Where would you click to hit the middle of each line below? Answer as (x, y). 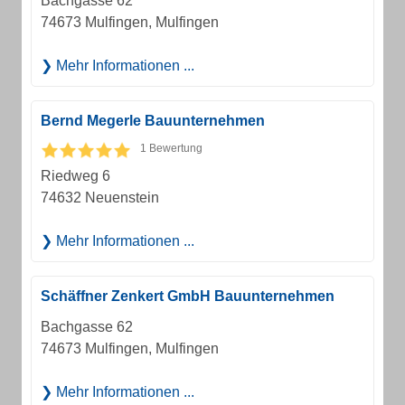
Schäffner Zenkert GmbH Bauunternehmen (188, 296)
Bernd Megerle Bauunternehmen (153, 121)
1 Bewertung (171, 148)
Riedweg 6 (75, 176)
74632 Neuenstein (100, 198)
